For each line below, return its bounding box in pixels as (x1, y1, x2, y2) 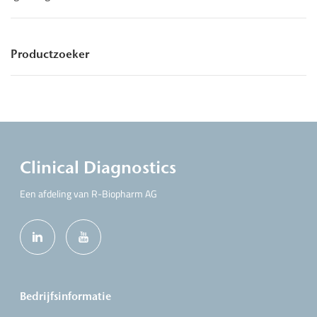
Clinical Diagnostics (20, 157, 177, 178)
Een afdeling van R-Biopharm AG (20, 186, 158, 201)
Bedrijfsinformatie (20, 289, 112, 303)
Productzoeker (11, 47, 89, 61)
